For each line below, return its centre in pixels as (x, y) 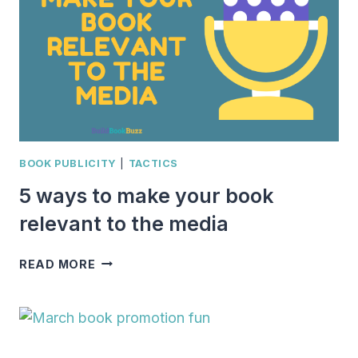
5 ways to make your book (147, 195)
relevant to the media (124, 223)
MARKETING (133, 48)
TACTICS (153, 163)
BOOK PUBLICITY (68, 163)
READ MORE (58, 264)
